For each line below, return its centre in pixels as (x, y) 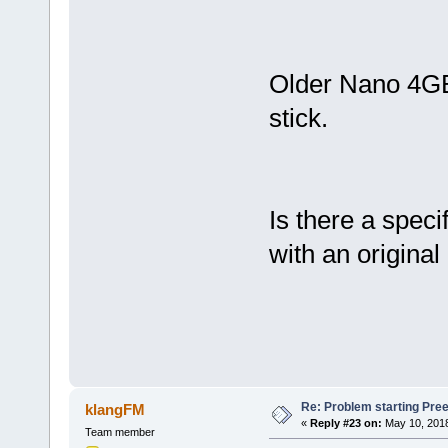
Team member (119, 431)
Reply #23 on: (345, 422)
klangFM (115, 409)
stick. (298, 118)
